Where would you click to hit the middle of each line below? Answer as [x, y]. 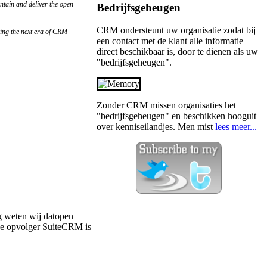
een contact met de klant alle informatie [170, 41]
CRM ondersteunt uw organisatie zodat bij [176, 30]
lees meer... [236, 127]
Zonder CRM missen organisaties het [166, 105]
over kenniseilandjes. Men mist [156, 127]
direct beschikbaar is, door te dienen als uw [177, 52]
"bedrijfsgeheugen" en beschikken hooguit [176, 116]
